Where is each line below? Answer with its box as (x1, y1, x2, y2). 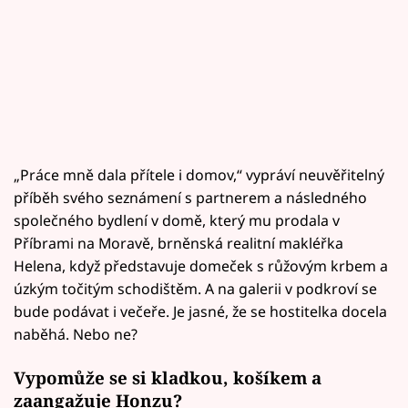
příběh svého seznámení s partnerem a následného (14, 187, 367, 208)
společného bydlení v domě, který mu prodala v (14, 209, 340, 230)
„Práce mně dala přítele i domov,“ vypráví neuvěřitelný (14, 164, 384, 185)
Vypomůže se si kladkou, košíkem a (14, 366, 321, 390)
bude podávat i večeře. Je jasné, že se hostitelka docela (14, 301, 387, 321)
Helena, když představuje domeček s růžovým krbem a (14, 255, 388, 276)
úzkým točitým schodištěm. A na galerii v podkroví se (14, 278, 377, 299)
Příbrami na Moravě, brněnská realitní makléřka (14, 232, 343, 253)
